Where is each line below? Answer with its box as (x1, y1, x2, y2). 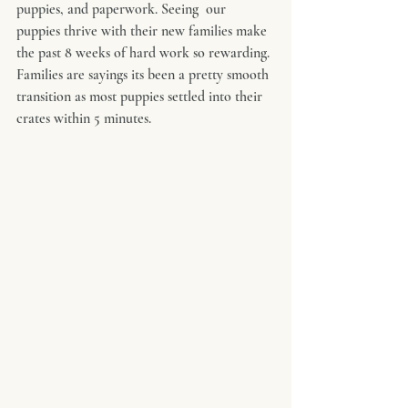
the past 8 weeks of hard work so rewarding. (16, 44, 273, 62)
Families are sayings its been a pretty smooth (16, 66, 272, 84)
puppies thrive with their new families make (16, 22, 270, 40)
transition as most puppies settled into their (16, 87, 266, 106)
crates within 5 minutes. (16, 109, 158, 127)
